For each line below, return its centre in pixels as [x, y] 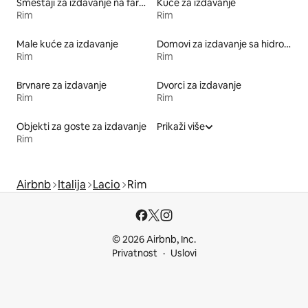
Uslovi [183, 253]
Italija [72, 184]
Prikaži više [181, 126]
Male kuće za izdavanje [67, 44]
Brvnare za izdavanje [62, 85]
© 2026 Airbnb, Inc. [154, 239]
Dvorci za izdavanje [199, 85]
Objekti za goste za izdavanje [81, 126]
